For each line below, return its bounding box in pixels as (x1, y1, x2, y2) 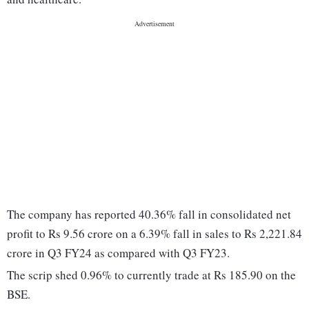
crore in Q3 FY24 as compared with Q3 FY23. (7, 245, 230, 261)
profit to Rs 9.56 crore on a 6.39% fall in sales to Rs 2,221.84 (7, 226, 302, 242)
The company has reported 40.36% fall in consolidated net (7, 206, 291, 223)
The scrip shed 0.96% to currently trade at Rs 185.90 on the (7, 267, 296, 283)
